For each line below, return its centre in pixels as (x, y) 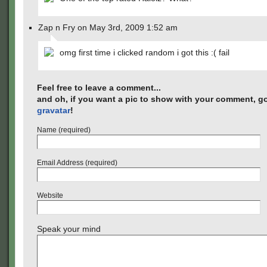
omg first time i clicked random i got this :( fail (145, 52)
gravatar (54, 110)
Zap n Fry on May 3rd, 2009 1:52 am (108, 27)
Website (50, 195)
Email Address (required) (77, 163)
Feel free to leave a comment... (99, 88)
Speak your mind (69, 229)
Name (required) (64, 130)
